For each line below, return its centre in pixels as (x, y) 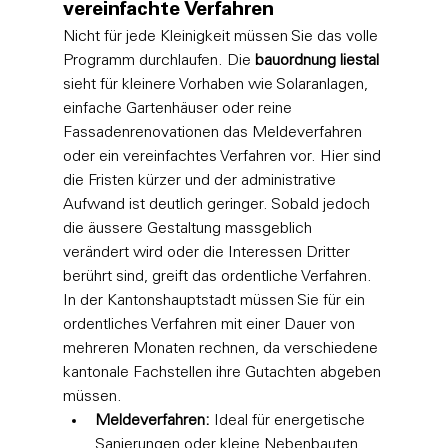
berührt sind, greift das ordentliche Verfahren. (219, 276)
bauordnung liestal (316, 60)
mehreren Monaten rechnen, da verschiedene (222, 348)
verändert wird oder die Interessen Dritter (208, 252)
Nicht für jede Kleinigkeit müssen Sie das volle (222, 36)
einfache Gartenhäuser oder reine (179, 108)
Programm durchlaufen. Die (158, 60)
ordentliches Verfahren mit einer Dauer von (210, 324)
